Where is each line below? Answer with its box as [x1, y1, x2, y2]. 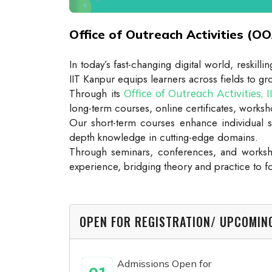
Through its [69, 86, 124, 101]
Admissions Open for [117, 257, 211, 270]
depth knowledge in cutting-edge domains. [69, 129, 258, 144]
